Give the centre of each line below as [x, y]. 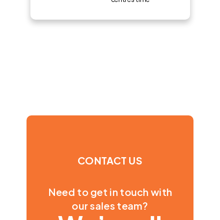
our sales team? [110, 205]
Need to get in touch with [110, 192]
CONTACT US [110, 160]
